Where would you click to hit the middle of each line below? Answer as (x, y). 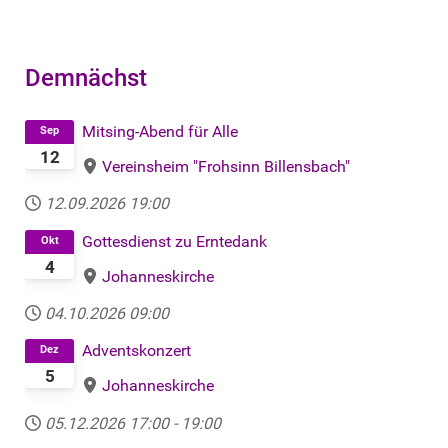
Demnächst (86, 78)
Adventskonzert (137, 351)
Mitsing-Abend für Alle (160, 132)
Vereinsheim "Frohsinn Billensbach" (226, 167)
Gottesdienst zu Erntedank (175, 241)
